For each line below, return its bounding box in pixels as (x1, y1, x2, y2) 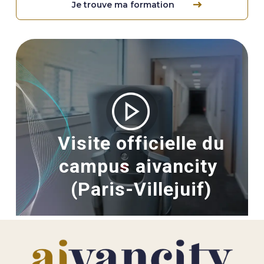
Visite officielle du (57, 132, 225, 154)
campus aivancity (59, 155, 223, 177)
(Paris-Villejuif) (70, 178, 212, 200)
